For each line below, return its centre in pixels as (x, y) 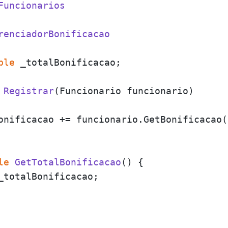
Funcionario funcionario (124, 91)
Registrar (28, 91)
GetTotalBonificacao (68, 162)
